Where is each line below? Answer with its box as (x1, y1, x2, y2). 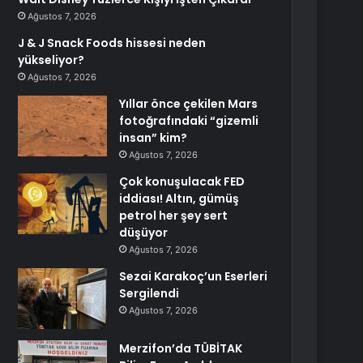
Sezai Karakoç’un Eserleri (119, 268, 268, 284)
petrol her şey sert (119, 207, 228, 224)
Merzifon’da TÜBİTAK (119, 340, 243, 357)
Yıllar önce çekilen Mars (119, 96, 258, 112)
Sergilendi (119, 285, 180, 301)
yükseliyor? (18, 52, 85, 68)
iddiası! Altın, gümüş (119, 190, 240, 207)
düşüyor (119, 224, 169, 241)
